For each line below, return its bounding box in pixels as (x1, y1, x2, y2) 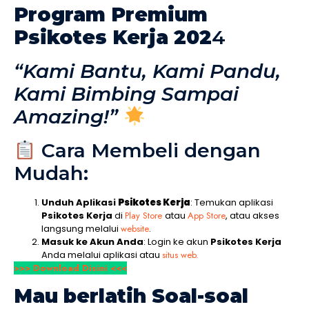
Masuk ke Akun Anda (41, 235, 143, 249)
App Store (188, 209, 226, 223)
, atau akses (226, 209, 279, 223)
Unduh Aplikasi (41, 196, 118, 210)
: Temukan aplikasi (190, 196, 273, 210)
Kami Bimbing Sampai (14, 82, 239, 106)
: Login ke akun (143, 235, 210, 249)
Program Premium (14, 3, 208, 27)
